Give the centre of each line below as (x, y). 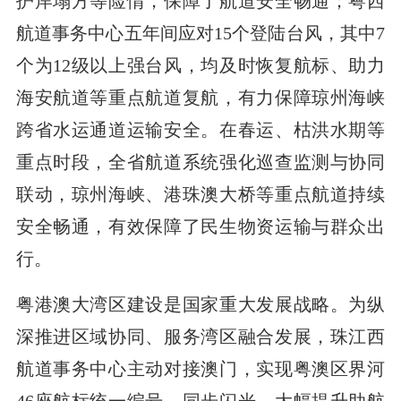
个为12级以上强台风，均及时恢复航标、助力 (200, 65)
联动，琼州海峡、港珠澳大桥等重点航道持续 (200, 194)
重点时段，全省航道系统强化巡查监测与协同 (200, 162)
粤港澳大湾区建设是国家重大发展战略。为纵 (200, 304)
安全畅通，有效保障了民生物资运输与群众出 (200, 226)
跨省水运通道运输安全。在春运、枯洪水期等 (200, 129)
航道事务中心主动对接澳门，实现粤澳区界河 (200, 368)
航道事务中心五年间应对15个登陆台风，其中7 (200, 33)
